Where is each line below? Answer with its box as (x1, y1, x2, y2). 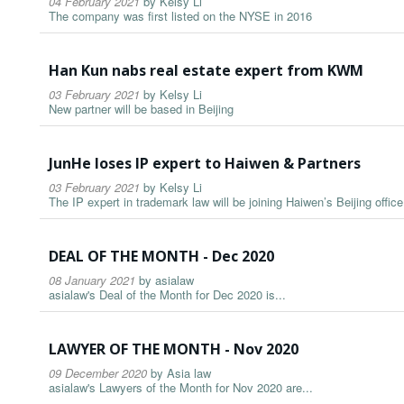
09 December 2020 (49, 364, 147, 382)
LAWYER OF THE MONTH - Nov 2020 (49, 339, 298, 360)
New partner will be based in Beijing (49, 100, 234, 118)
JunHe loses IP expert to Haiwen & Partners (49, 153, 361, 174)
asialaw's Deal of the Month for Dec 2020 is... (49, 286, 286, 304)
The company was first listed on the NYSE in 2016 (49, 7, 312, 25)
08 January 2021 (49, 271, 135, 289)
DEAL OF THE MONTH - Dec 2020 (49, 246, 274, 267)
